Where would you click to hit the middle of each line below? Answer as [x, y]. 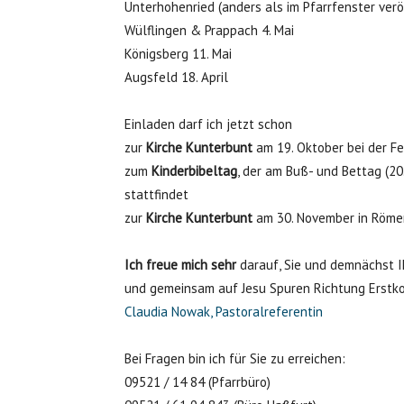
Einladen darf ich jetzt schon [208, 124]
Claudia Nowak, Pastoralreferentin [224, 312]
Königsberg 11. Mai [178, 54]
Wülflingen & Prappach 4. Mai [209, 30]
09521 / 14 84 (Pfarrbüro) [197, 382]
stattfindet [156, 194]
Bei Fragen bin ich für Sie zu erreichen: [235, 358]
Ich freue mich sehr [180, 265]
